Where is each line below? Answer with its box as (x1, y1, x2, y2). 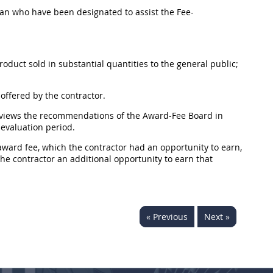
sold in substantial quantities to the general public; (26, 58, 238, 69)
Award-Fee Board (143, 110, 213, 121)
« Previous (146, 211, 188, 222)
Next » (204, 211, 230, 222)
